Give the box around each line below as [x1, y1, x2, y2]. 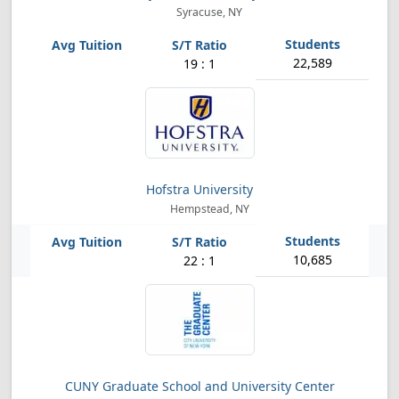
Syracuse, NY [174, 4, 243, 20]
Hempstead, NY [167, 201, 249, 216]
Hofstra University [146, 181, 253, 198]
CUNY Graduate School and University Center [64, 378, 335, 395]
